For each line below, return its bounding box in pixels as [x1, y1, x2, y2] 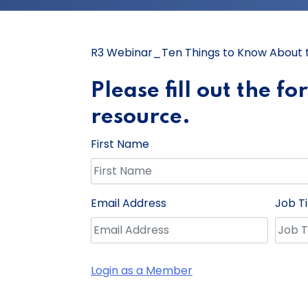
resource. [91, 106, 190, 128]
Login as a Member [91, 262, 192, 278]
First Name [91, 135, 149, 152]
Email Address [91, 195, 166, 211]
